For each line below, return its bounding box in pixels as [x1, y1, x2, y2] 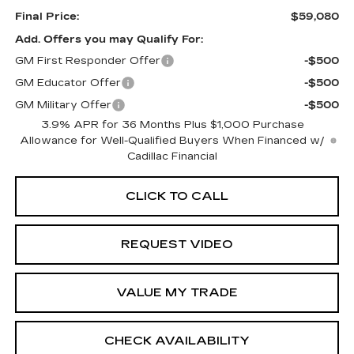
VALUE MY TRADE [116, 284, 238, 299]
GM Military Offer [14, 98, 111, 111]
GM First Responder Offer [14, 54, 160, 67]
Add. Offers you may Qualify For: [14, 32, 203, 46]
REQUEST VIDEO [121, 236, 233, 251]
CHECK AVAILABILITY [104, 333, 250, 348]
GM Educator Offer [14, 76, 121, 89]
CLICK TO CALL [126, 188, 228, 203]
